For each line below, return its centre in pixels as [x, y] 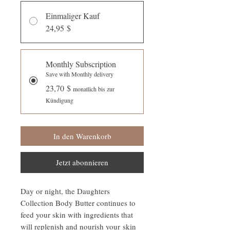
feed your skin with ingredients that [77, 215]
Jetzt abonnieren [82, 162]
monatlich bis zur [94, 89]
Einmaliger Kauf [73, 16]
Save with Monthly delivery [80, 74]
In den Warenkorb [82, 136]
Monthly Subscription [81, 64]
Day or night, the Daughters [65, 191]
